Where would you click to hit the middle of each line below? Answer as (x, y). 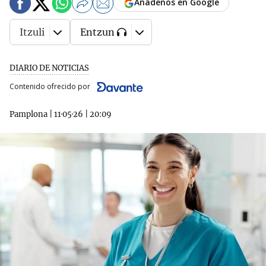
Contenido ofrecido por (50, 86)
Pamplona (28, 114)
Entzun (97, 32)
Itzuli (32, 32)
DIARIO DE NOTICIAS (49, 68)
